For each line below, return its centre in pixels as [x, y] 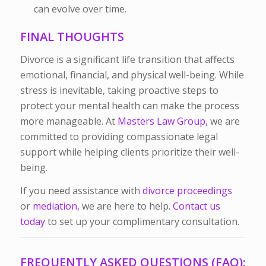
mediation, [56, 206]
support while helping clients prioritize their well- [129, 152]
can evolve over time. [80, 9]
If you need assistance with [81, 191]
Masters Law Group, [161, 121]
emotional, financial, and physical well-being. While [132, 75]
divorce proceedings [187, 191]
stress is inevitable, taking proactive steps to [119, 90]
